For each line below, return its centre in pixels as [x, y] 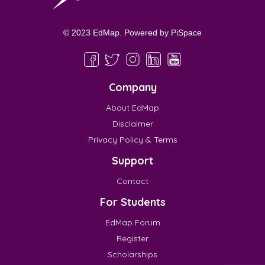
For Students [132, 202]
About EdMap [132, 108]
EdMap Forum [132, 223]
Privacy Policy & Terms [132, 140]
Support [132, 161]
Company [132, 88]
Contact [132, 181]
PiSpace [186, 33]
